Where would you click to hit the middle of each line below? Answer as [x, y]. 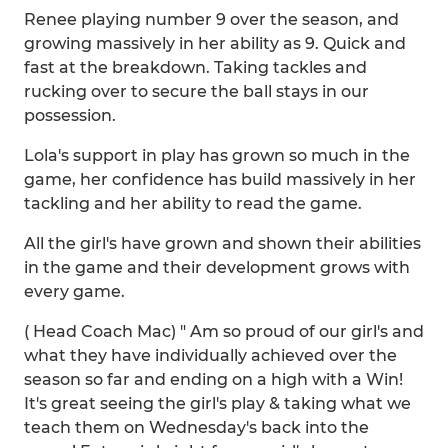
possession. [70, 115]
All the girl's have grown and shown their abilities [222, 243]
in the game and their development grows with [217, 267]
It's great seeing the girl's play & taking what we [217, 403]
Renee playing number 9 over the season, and [211, 19]
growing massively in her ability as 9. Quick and [215, 43]
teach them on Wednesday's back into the [196, 427]
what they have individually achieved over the [210, 355]
